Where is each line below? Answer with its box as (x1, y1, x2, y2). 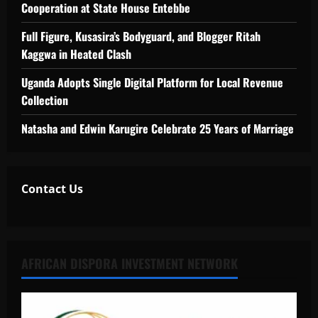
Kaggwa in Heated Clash (21, 45, 131, 63)
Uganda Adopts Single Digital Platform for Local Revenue (21, 74, 283, 92)
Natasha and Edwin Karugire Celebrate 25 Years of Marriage (21, 120, 294, 138)
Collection (21, 92, 68, 109)
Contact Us (21, 181, 83, 197)
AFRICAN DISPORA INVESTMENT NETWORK (21, 254, 238, 273)
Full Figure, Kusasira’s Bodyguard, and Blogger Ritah (21, 28, 261, 45)
